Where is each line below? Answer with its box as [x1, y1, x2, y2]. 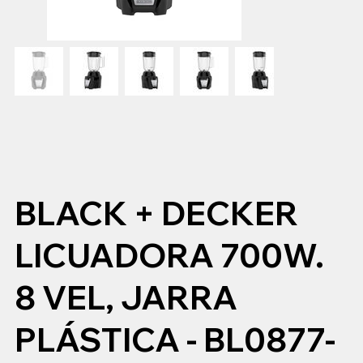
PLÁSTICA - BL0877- [14, 319, 335, 361]
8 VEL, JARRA [14, 277, 237, 318]
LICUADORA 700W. [14, 235, 324, 276]
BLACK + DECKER [14, 193, 298, 234]
